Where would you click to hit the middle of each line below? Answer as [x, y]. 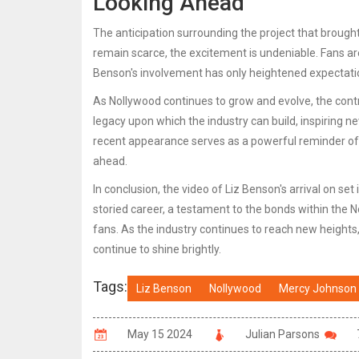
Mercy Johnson [318, 288]
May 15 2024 [160, 334]
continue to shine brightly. [157, 249]
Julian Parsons [282, 334]
